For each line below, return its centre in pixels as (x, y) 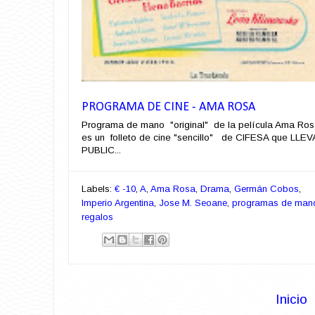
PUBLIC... (101, 150)
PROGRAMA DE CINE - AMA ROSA (168, 108)
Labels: (98, 188)
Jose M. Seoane (193, 202)
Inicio (291, 299)
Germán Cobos (266, 188)
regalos (97, 217)
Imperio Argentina (118, 202)
